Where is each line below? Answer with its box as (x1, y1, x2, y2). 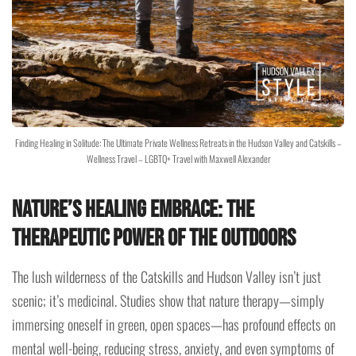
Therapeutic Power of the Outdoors (12, 223, 296, 253)
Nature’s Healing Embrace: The (12, 195, 254, 224)
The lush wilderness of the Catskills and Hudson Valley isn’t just (12, 265, 321, 287)
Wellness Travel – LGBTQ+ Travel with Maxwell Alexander (85, 151, 271, 165)
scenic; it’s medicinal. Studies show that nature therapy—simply (12, 289, 324, 311)
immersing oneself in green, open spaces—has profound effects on (12, 313, 335, 335)
